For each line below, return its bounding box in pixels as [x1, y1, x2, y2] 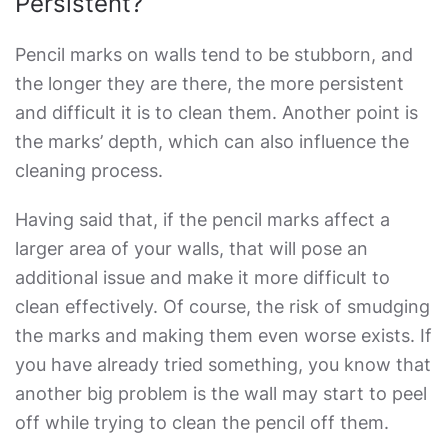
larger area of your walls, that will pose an [15, 238, 368, 259]
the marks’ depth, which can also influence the [15, 131, 409, 152]
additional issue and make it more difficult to [15, 267, 390, 288]
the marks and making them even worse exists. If [15, 325, 432, 346]
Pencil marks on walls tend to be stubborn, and [15, 44, 413, 65]
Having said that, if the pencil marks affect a [15, 209, 390, 230]
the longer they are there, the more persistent [15, 73, 404, 94]
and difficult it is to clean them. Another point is [15, 102, 418, 123]
